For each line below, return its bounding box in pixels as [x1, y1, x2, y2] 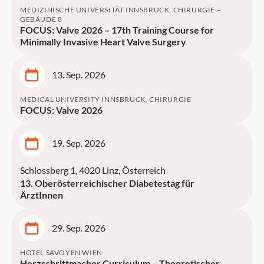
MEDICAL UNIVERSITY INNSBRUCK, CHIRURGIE [20, 95, 192, 104]
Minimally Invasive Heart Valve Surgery [20, 36, 186, 47]
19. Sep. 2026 [52, 137, 105, 148]
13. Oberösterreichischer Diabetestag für [20, 177, 194, 189]
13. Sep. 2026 [52, 69, 105, 80]
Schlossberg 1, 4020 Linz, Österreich [20, 164, 166, 176]
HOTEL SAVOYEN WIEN [20, 248, 103, 257]
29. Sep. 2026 [52, 222, 105, 233]
